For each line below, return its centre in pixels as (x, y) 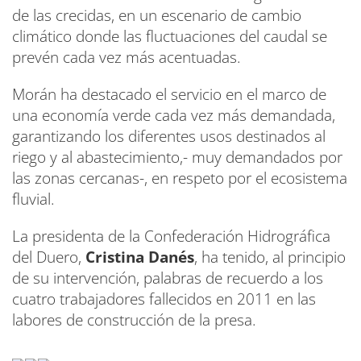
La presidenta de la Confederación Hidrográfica (171, 236)
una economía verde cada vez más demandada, (174, 115)
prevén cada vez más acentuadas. (127, 57)
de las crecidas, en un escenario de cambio (157, 15)
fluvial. (33, 199)
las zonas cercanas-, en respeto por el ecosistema (180, 178)
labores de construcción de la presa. (134, 320)
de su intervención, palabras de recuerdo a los (168, 278)
